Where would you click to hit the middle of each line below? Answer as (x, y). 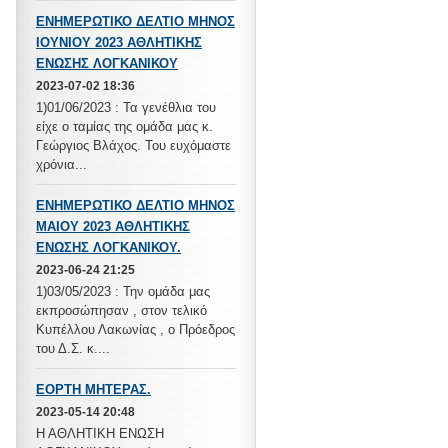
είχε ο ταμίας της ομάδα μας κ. (124, 126)
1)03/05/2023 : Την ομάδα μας (123, 291)
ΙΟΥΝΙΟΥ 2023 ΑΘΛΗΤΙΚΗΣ (119, 42)
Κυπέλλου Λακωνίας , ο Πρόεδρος (135, 329)
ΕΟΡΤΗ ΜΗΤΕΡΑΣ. (93, 389)
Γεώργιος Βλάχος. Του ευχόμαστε (133, 145)
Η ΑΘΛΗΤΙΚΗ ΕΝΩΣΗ (100, 433)
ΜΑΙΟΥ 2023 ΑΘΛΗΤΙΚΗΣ (113, 226)
